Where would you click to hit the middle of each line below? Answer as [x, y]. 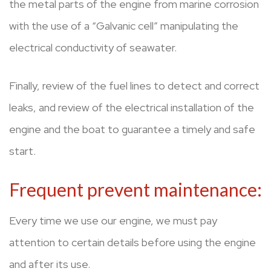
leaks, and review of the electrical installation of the [132, 108]
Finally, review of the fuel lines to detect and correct [134, 86]
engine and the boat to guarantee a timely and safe [132, 129]
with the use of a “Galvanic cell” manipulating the [124, 26]
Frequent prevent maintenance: [135, 190]
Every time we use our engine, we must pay [113, 221]
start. [22, 151]
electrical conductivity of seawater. [93, 48]
